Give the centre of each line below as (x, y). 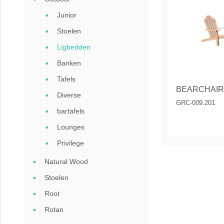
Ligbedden (74, 47)
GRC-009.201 (195, 103)
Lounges (71, 127)
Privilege (70, 143)
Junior (67, 15)
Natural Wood (66, 161)
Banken (69, 63)
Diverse (69, 95)
